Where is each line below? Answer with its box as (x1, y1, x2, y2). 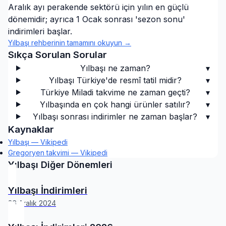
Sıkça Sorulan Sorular (8, 49, 107, 61)
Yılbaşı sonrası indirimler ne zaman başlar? (33, 111, 198, 122)
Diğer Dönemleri (38, 159, 112, 170)
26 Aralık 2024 (8, 199, 56, 207)
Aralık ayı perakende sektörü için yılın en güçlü (8, 2, 189, 12)
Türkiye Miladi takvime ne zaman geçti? (40, 87, 190, 97)
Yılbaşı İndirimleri (8, 185, 87, 196)
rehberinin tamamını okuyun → (29, 38, 131, 47)
